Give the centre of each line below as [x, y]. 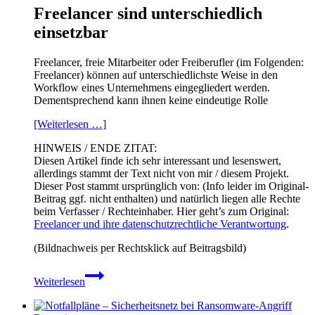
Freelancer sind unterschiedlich [148, 14]
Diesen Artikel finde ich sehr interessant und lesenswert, [157, 161]
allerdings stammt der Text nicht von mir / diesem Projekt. [161, 174]
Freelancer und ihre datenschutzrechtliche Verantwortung [160, 224]
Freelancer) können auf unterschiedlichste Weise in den [156, 75]
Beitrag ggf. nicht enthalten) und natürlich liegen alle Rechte [167, 199]
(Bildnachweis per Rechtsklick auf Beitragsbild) [140, 248]
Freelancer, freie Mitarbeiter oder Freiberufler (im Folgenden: [169, 63]
